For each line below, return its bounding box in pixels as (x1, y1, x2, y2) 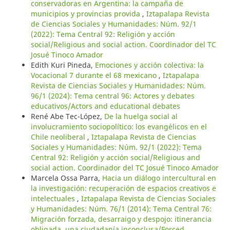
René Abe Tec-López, (30, 111, 104, 121)
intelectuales (30, 193, 77, 203)
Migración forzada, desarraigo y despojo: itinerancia (30, 214, 212, 224)
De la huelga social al (104, 111, 178, 121)
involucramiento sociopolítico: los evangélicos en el (30, 121, 207, 131)
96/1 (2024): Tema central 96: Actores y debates (30, 90, 195, 101)
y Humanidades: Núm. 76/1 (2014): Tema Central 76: (30, 203, 212, 214)
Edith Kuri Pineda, (30, 60, 95, 70)
